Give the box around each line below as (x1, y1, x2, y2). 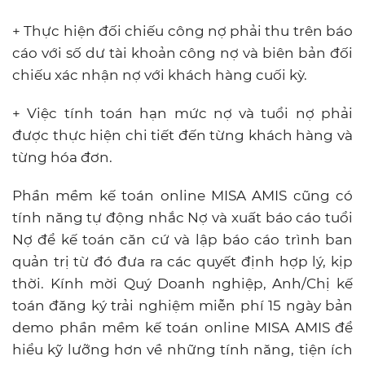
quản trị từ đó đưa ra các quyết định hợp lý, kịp (12, 253, 353, 270)
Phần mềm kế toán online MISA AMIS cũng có (12, 187, 353, 204)
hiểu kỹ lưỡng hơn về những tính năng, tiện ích (12, 341, 353, 358)
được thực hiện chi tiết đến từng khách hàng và (12, 126, 353, 143)
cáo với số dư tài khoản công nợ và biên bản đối (12, 44, 353, 61)
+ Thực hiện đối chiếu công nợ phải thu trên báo (12, 22, 353, 39)
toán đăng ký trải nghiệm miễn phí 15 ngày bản (12, 297, 353, 314)
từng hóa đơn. (12, 148, 112, 165)
